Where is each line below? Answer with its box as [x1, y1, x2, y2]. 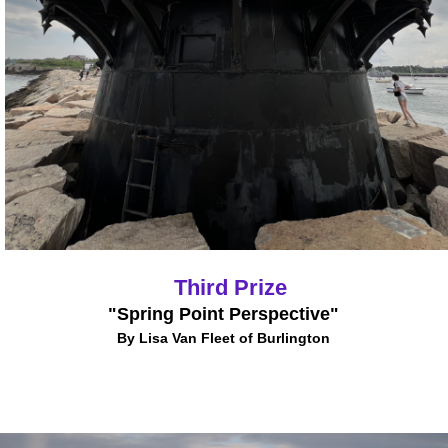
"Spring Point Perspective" [107, 304, 339, 324]
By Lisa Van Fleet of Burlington [116, 330, 330, 346]
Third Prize [173, 275, 287, 300]
